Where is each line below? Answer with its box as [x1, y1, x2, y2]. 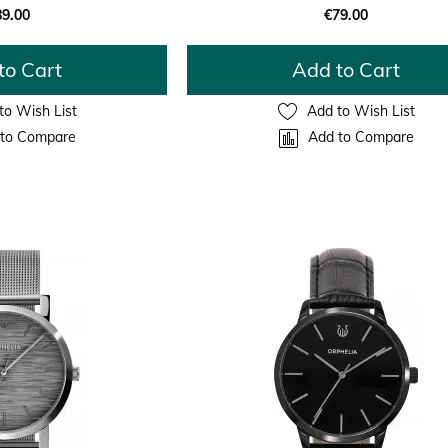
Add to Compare [307, 128, 414, 147]
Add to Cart [292, 56, 401, 82]
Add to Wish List [306, 102, 415, 121]
